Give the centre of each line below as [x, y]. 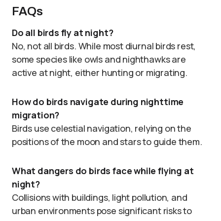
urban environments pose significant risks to [102, 211]
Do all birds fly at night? [63, 33]
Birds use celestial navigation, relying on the [102, 128]
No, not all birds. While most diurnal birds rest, [104, 46]
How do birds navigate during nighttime [98, 102]
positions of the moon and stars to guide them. [107, 142]
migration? [36, 115]
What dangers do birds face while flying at [103, 171]
